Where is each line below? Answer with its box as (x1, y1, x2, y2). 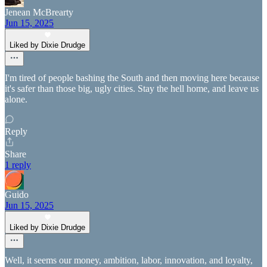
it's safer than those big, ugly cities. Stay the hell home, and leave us (5, 83, 259, 94)
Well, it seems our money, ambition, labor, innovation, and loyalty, (5, 255, 253, 266)
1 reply (5, 160, 31, 170)
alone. (5, 94, 27, 105)
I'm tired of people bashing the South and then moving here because (5, 73, 259, 83)
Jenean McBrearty (5, 7, 73, 18)
